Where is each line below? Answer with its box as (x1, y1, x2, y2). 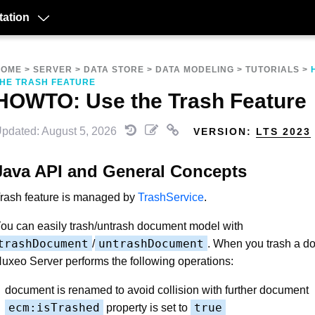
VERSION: (193, 126, 256, 137)
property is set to (103, 301, 191, 314)
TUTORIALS (245, 65, 300, 75)
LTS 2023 (256, 126, 311, 137)
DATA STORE (84, 65, 144, 75)
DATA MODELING (155, 65, 234, 75)
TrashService (138, 191, 204, 203)
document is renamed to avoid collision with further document (5, 283, 309, 296)
